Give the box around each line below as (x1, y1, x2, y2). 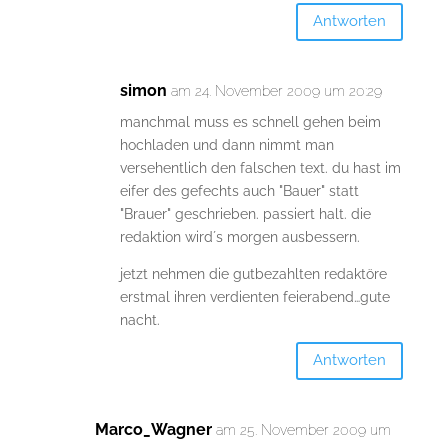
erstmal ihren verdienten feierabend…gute (119, 288, 390, 305)
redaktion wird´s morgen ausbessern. (119, 228, 360, 245)
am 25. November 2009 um (215, 421, 391, 438)
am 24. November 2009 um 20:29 (170, 82, 382, 99)
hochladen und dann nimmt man (119, 136, 334, 153)
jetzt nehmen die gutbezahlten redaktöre (119, 265, 387, 282)
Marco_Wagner (94, 419, 212, 439)
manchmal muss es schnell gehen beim (119, 113, 381, 130)
